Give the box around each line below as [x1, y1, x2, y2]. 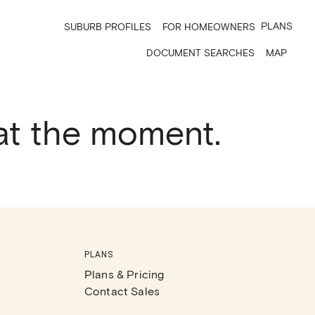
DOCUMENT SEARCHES [146, 46, 255, 58]
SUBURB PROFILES [64, 20, 151, 32]
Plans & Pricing [84, 267, 165, 281]
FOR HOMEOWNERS [162, 20, 255, 32]
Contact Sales [84, 284, 160, 297]
